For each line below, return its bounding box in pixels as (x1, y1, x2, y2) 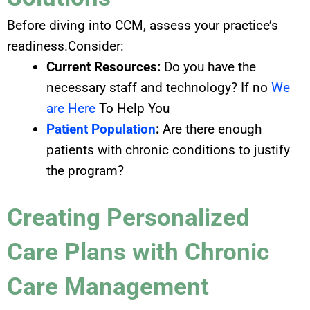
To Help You (95, 100, 170, 116)
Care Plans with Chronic (7, 238, 269, 267)
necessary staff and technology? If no (46, 79, 271, 95)
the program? (46, 162, 124, 179)
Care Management (7, 273, 209, 302)
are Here (46, 100, 95, 116)
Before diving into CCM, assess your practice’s (7, 17, 278, 33)
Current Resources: (46, 58, 161, 75)
